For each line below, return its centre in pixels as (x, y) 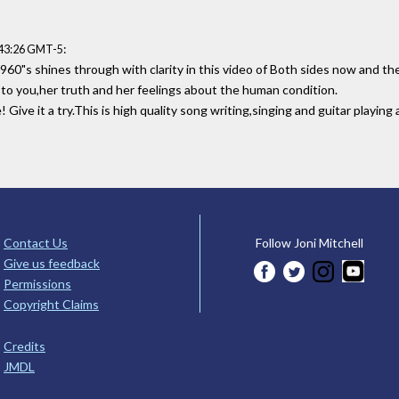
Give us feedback (52, 263)
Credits (24, 346)
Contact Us (36, 242)
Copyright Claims (51, 304)
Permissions (37, 283)
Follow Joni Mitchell (309, 242)
